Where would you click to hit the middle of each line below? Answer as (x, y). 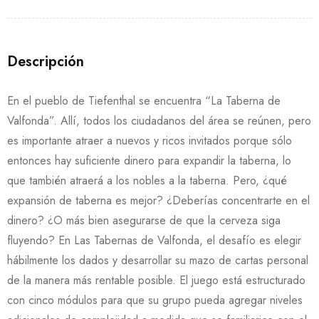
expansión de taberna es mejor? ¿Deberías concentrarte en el (158, 200)
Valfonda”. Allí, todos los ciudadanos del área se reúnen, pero (159, 121)
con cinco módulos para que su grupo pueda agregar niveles (155, 300)
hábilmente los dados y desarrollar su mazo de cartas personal (158, 260)
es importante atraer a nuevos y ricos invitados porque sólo (150, 141)
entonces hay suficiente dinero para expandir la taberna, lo (149, 161)
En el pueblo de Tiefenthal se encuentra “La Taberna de (144, 101)
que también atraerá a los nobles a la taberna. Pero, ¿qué (147, 181)
